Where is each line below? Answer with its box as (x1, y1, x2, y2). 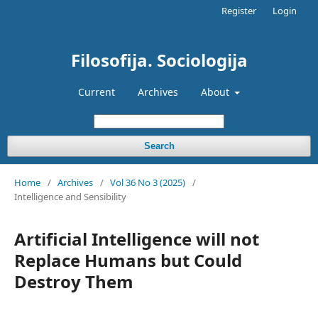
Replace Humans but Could (14, 248, 242, 272)
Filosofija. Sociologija (70, 48, 248, 72)
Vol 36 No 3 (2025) (110, 176, 185, 189)
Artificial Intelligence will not (14, 227, 259, 251)
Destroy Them (14, 270, 133, 293)
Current (77, 85, 115, 99)
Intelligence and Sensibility (14, 190, 126, 203)
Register (221, 4, 256, 17)
